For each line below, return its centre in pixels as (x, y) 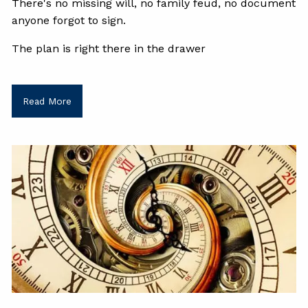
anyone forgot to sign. (69, 21)
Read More (47, 101)
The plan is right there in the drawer (109, 49)
